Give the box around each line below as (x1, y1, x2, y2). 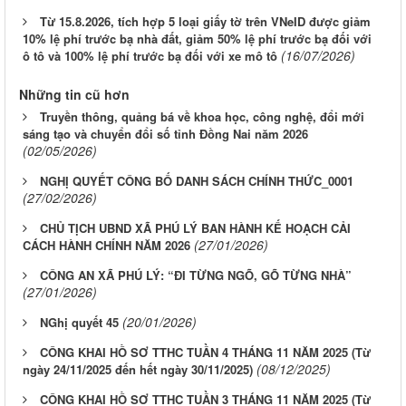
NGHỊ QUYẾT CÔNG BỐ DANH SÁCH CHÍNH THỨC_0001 (40, 172, 353, 190)
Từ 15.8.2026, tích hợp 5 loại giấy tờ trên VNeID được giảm (40, 13, 371, 31)
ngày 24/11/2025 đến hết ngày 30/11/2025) (23, 361, 253, 379)
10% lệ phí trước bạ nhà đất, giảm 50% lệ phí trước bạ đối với (23, 30, 372, 48)
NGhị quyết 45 (40, 314, 119, 332)
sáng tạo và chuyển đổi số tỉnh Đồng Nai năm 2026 (23, 125, 308, 143)
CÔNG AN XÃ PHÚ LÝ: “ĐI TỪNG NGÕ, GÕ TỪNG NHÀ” (40, 266, 352, 285)
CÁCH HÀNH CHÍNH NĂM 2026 (23, 237, 190, 255)
